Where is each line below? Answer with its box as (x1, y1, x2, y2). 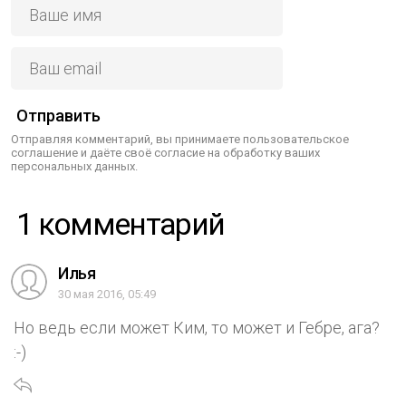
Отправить (16, 105, 101, 125)
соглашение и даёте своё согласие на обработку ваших (11, 145, 320, 159)
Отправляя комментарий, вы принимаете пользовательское (11, 131, 349, 146)
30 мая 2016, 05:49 (58, 286, 156, 301)
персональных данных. (11, 159, 138, 173)
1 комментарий (32, 205, 225, 242)
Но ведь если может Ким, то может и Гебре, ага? (14, 317, 380, 337)
